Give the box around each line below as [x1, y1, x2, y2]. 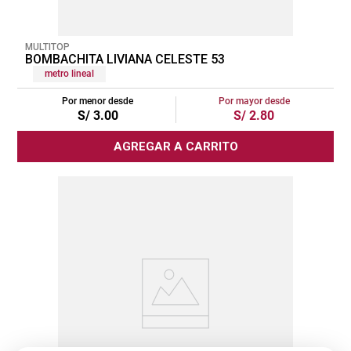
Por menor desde [62, 95, 133, 107]
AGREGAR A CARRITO [113, 139, 238, 154]
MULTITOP [25, 41, 70, 52]
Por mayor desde [218, 95, 290, 107]
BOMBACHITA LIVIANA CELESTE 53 [25, 51, 225, 67]
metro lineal [45, 67, 94, 79]
